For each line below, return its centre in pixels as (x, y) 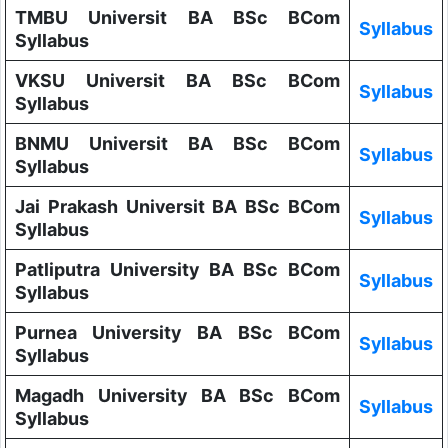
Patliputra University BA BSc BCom (177, 270)
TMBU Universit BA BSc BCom (177, 18)
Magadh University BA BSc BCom (177, 396)
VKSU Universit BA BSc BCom (177, 81)
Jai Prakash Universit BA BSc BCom (177, 207)
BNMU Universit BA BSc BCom (177, 144)
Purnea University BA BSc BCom (177, 333)
